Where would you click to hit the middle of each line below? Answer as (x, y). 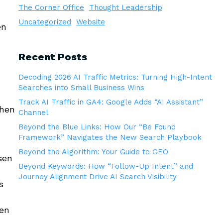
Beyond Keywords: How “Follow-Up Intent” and (106, 166)
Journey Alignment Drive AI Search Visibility (97, 177)
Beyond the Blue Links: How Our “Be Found (97, 127)
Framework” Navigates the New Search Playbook (110, 137)
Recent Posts (53, 57)
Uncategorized (45, 22)
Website (90, 22)
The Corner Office (51, 7)
